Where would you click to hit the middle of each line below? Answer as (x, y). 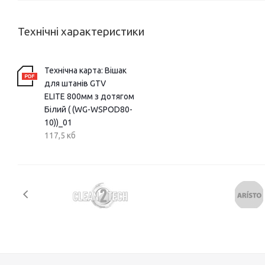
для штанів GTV (75, 84)
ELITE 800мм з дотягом (89, 97)
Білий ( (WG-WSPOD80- (88, 110)
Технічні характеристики (81, 32)
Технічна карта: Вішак (85, 71)
